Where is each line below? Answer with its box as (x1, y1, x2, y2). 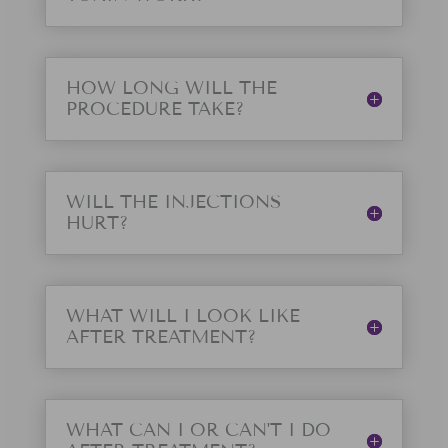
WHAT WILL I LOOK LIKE (65, 305, 300, 328)
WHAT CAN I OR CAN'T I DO (65, 419, 331, 442)
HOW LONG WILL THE (65, 77, 277, 100)
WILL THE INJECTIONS (65, 191, 281, 214)
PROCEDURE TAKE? (65, 98, 244, 121)
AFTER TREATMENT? (65, 326, 256, 349)
